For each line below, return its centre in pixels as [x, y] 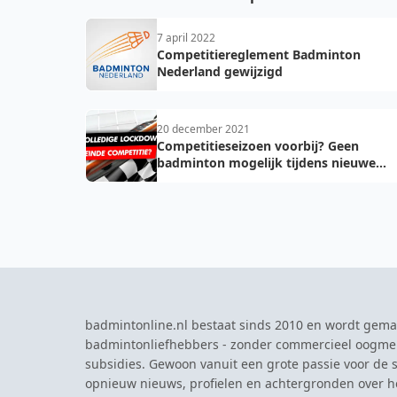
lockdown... [192, 179]
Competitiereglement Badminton [259, 54]
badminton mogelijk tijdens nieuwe [266, 163]
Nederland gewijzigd [220, 71]
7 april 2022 [186, 38]
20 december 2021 [203, 129]
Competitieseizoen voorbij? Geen [258, 146]
